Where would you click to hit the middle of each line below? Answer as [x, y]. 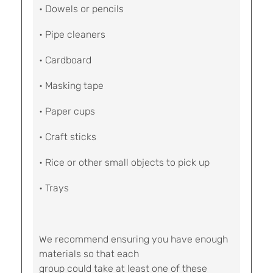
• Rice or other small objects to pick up [124, 162]
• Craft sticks [68, 137]
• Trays [54, 188]
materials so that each [89, 254]
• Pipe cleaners [72, 34]
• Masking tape [71, 86]
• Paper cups [67, 111]
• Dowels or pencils [81, 9]
